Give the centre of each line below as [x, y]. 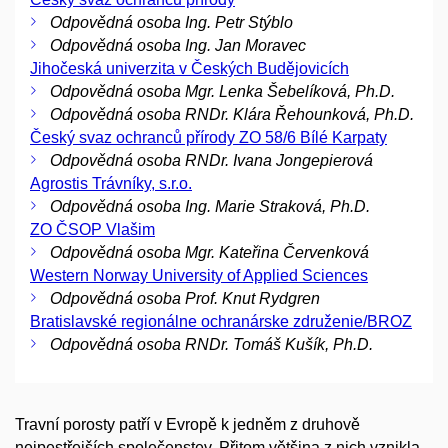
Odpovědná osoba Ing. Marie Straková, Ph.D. [210, 206]
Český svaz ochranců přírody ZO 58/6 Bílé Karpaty [208, 137]
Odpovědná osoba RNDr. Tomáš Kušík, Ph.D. [211, 344]
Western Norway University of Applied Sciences [199, 275]
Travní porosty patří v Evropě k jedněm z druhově [187, 424]
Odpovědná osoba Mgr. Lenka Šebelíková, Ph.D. [222, 91]
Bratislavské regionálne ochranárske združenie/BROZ [221, 321]
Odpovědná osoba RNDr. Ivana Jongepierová [211, 160]
